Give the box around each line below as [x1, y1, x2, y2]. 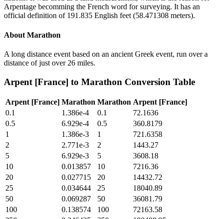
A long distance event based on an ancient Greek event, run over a [4, 49, 208, 58]
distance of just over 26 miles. [4, 58, 95, 67]
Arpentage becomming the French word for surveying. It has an [4, 2, 200, 11]
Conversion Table [122, 76, 195, 87]
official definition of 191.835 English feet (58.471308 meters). [4, 11, 195, 20]
